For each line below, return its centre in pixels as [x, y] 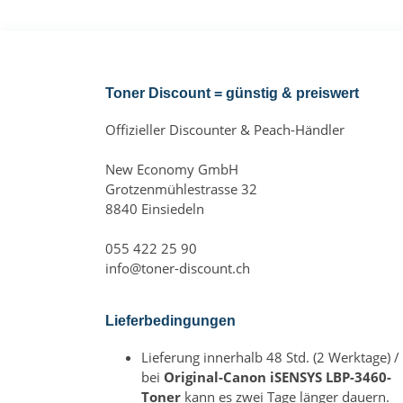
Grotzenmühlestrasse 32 [181, 189]
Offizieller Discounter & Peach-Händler [225, 130]
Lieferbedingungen [170, 321]
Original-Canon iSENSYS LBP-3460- [278, 377]
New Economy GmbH [172, 169]
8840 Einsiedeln [155, 209]
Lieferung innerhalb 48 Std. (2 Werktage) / [270, 357]
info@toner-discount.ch [178, 268]
